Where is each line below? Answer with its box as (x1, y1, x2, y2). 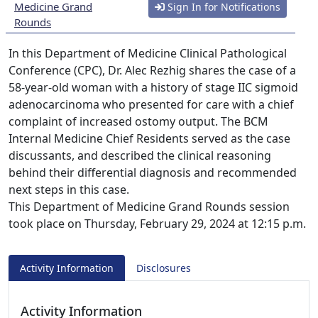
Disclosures (136, 261, 191, 275)
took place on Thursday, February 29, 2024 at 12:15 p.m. (9, 216, 306, 231)
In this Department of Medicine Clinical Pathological (9, 45, 287, 61)
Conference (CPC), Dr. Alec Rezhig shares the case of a (9, 62, 296, 78)
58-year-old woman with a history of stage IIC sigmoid (9, 79, 298, 95)
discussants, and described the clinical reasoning (9, 148, 271, 163)
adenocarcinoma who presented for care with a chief (9, 97, 294, 112)
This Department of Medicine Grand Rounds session (9, 199, 290, 214)
